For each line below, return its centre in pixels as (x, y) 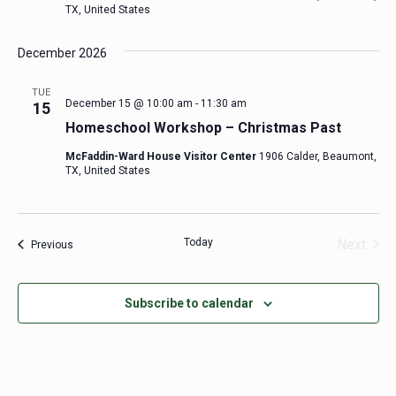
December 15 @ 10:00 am (129, 103)
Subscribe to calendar (189, 303)
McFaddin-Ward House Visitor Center (162, 156)
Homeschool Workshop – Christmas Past (203, 127)
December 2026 (62, 53)
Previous (52, 244)
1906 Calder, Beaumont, (317, 156)
